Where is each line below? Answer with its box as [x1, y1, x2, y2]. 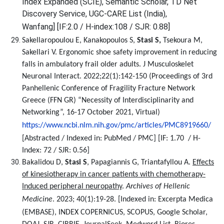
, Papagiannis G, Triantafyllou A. [87, 158, 192, 166]
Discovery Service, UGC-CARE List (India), [22, 9, 167, 18]
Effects [192, 158, 214, 166]
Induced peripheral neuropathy [22, 182, 122, 190]
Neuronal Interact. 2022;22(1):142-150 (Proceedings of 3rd [22, 72, 212, 80]
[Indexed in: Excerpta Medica [118, 195, 213, 203]
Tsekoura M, [163, 36, 202, 44]
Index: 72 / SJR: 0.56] [22, 146, 89, 154]
